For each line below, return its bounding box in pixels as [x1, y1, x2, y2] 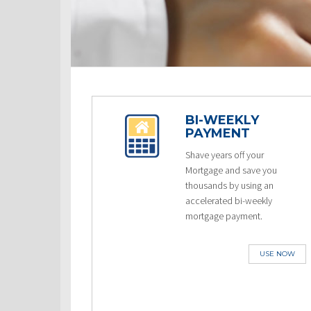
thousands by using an [185, 179, 274, 192]
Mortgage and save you [185, 164, 278, 176]
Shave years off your [185, 149, 264, 161]
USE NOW [259, 249, 295, 258]
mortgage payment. [185, 210, 263, 222]
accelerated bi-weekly [185, 194, 273, 207]
